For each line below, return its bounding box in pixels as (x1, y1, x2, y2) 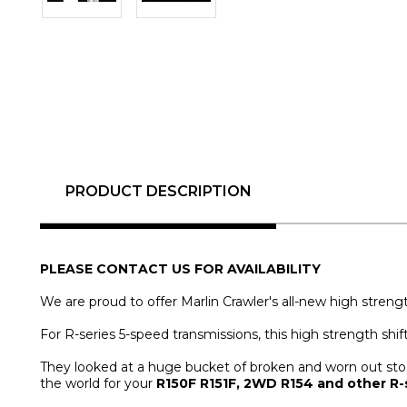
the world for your (40, 375, 156, 392)
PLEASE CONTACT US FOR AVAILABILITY (40, 261, 321, 277)
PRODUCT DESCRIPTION (65, 183, 252, 200)
